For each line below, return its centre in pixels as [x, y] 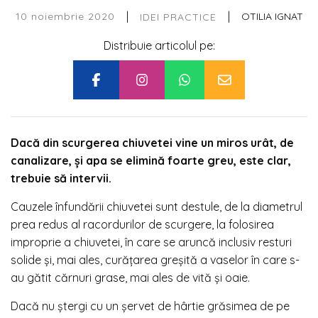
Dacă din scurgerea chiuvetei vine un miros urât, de [152, 142]
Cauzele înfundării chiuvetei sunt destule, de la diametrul [157, 206]
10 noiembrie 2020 [65, 17]
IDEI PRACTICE [178, 17]
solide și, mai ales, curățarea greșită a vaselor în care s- [155, 259]
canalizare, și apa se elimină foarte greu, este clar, [151, 160]
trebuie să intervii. [61, 178]
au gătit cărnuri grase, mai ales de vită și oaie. [130, 277]
